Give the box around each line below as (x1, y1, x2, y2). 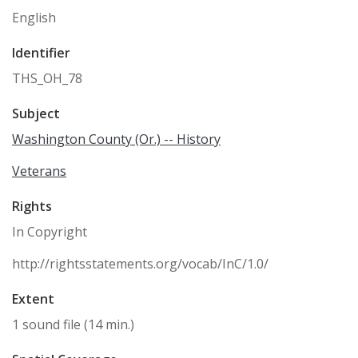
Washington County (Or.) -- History (12, 130, 221, 148)
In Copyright (12, 223, 87, 241)
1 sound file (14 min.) (12, 316, 134, 333)
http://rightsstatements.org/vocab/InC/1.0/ (12, 255, 268, 272)
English (12, 9, 56, 26)
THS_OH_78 (12, 70, 82, 87)
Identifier (12, 44, 70, 62)
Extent (12, 290, 54, 308)
